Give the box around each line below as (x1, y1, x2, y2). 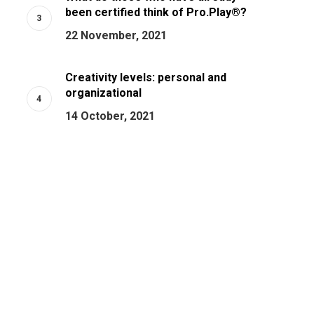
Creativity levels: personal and (64, 71, 226, 84)
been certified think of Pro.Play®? (64, 6, 247, 19)
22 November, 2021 (64, 29, 167, 42)
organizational (64, 86, 142, 100)
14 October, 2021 (64, 109, 155, 123)
